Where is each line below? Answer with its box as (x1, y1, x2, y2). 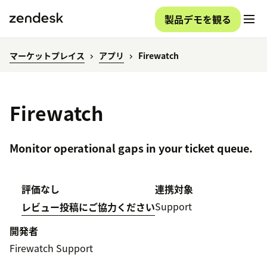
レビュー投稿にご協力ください (21, 200, 155, 215)
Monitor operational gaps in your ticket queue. (10, 140, 253, 157)
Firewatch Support (10, 241, 93, 256)
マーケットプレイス (10, 49, 85, 62)
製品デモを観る (164, 11, 231, 26)
